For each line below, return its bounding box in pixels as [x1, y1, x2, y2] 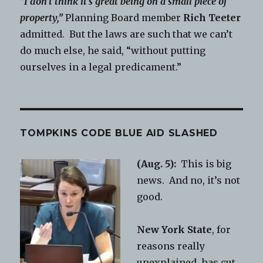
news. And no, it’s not [137, 174, 241, 187]
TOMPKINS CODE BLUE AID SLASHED [20, 127, 218, 139]
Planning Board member [63, 12, 184, 24]
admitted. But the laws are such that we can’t [20, 28, 233, 41]
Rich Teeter [183, 12, 241, 24]
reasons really [137, 240, 205, 252]
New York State [137, 224, 213, 236]
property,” [20, 12, 63, 24]
